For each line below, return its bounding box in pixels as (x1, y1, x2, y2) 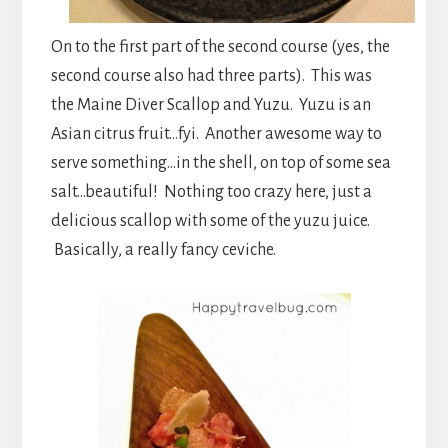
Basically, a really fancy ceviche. (50, 240, 276, 259)
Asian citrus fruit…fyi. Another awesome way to (50, 124, 382, 143)
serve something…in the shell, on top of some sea (50, 153, 391, 172)
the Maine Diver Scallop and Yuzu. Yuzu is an (50, 95, 371, 114)
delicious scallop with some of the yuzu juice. (50, 211, 370, 230)
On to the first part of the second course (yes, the (50, 37, 390, 56)
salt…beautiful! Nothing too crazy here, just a (50, 182, 372, 201)
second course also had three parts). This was (50, 66, 372, 85)
